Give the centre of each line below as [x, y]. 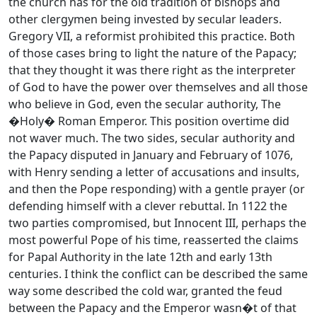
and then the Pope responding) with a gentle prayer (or [157, 189]
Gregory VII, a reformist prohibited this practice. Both [152, 36]
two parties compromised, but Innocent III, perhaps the [157, 223]
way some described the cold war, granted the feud [145, 291]
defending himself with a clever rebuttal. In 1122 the [148, 206]
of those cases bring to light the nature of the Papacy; [152, 53]
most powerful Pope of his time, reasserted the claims [154, 240]
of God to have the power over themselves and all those [158, 87]
